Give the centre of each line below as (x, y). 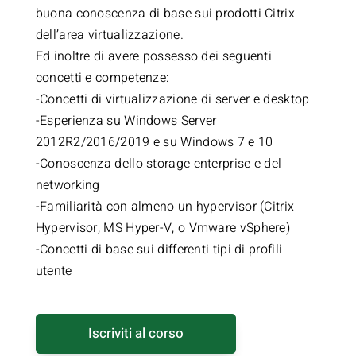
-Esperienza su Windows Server (126, 121)
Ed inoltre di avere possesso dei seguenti (154, 56)
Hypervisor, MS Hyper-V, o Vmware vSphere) (163, 228)
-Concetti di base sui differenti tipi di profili (159, 250)
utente (54, 271)
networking (68, 185)
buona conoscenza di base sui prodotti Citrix (165, 14)
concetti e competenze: (103, 78)
